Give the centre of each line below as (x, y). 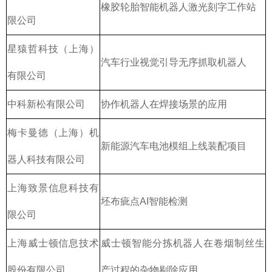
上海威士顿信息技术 (53, 243)
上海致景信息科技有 (53, 188)
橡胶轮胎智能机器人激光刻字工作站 (178, 7)
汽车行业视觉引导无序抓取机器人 (174, 62)
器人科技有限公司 (46, 159)
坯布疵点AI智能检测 (144, 201)
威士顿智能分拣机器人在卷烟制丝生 (183, 243)
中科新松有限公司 (46, 104)
